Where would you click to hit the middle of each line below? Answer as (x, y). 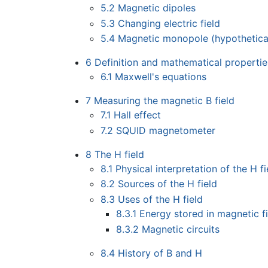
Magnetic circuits (180, 229)
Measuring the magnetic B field (164, 101)
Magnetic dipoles (157, 8)
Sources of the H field (168, 184)
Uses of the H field (161, 199)
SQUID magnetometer (166, 130)
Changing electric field (169, 23)
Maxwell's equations (161, 77)
